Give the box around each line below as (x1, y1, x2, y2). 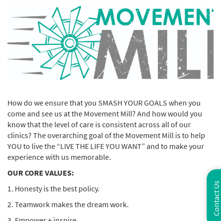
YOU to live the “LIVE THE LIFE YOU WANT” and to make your (7, 141, 204, 151)
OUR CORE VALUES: (7, 168, 74, 178)
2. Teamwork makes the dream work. (7, 199, 130, 209)
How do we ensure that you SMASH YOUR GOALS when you (7, 98, 201, 108)
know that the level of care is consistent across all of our (7, 119, 191, 129)
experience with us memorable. (7, 152, 112, 162)
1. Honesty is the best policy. (7, 184, 101, 193)
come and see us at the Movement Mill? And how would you (7, 109, 202, 118)
